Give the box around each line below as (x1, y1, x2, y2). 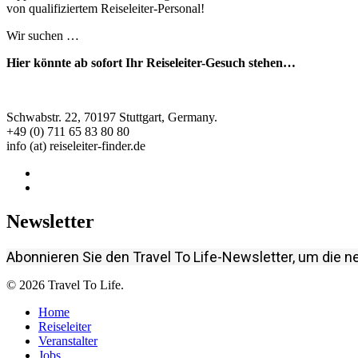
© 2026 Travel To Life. (6, 277, 124, 292)
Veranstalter (38, 333, 97, 348)
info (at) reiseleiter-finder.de (6, 139, 145, 153)
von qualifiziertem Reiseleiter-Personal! (6, 2, 205, 16)
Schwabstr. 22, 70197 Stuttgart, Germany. (6, 110, 217, 125)
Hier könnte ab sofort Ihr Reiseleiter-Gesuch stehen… (6, 56, 296, 70)
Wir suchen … (6, 29, 79, 43)
